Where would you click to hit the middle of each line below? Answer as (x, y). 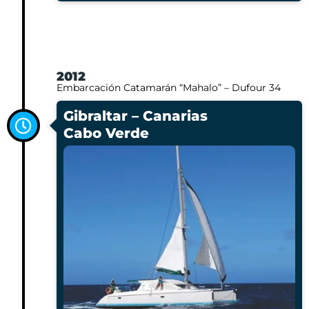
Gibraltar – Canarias (136, 116)
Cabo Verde (106, 133)
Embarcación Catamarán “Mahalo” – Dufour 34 (169, 87)
